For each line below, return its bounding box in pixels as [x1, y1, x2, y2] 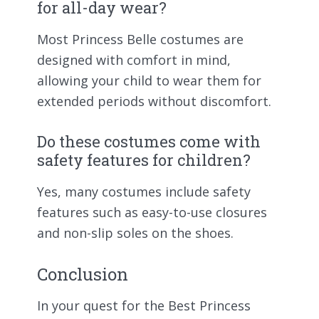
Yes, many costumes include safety [37, 182, 251, 200]
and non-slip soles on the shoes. [37, 224, 234, 241]
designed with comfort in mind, [37, 51, 231, 69]
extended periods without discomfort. [37, 93, 271, 110]
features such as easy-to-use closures [37, 203, 267, 221]
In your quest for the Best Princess [37, 297, 251, 315]
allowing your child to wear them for [37, 72, 261, 90]
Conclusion [37, 262, 128, 286]
